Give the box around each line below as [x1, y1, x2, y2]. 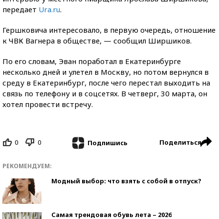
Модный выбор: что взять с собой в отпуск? [51, 176, 201, 185]
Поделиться [159, 138, 201, 147]
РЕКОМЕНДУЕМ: [2, 161, 52, 170]
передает [2, 4, 39, 14]
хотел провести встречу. [2, 99, 93, 109]
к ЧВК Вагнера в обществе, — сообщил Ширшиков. [2, 36, 192, 45]
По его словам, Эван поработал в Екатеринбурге [2, 56, 181, 66]
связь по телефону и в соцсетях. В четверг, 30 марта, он [2, 88, 207, 98]
